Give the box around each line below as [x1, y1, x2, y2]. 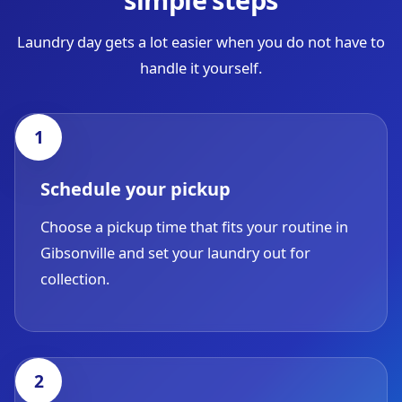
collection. [40, 268, 109, 289]
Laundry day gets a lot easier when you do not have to [17, 31, 385, 52]
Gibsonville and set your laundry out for [40, 242, 310, 263]
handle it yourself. [140, 57, 262, 78]
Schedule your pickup [40, 177, 231, 201]
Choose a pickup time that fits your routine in [40, 216, 348, 237]
